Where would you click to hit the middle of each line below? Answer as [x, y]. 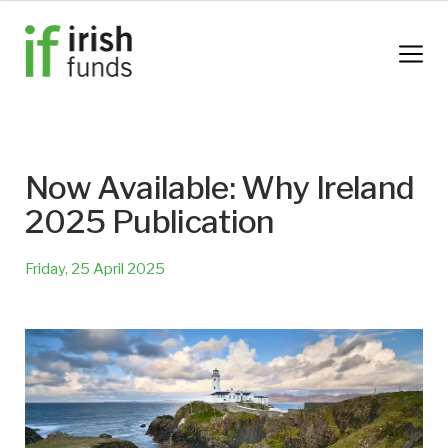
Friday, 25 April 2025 [95, 268]
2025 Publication [150, 221]
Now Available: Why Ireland [220, 187]
